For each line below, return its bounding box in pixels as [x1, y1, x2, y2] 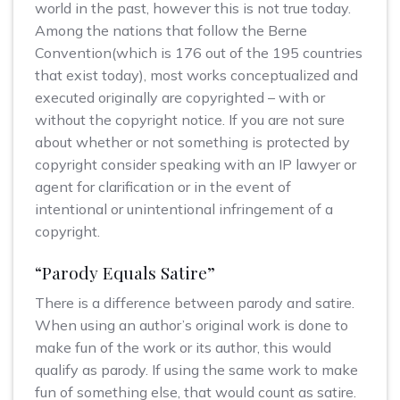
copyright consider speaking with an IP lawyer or [35, 155, 356, 174]
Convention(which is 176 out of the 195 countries [35, 44, 362, 62]
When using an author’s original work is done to [35, 315, 348, 334]
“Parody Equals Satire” [35, 260, 215, 284]
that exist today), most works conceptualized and [35, 66, 358, 85]
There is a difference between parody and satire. [35, 293, 354, 312]
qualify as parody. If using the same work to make [35, 360, 358, 379]
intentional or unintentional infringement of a [35, 200, 333, 219]
